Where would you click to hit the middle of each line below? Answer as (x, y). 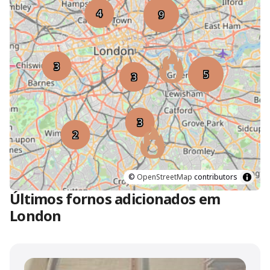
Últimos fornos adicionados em (115, 199)
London (36, 215)
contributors (215, 177)
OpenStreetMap (165, 177)
